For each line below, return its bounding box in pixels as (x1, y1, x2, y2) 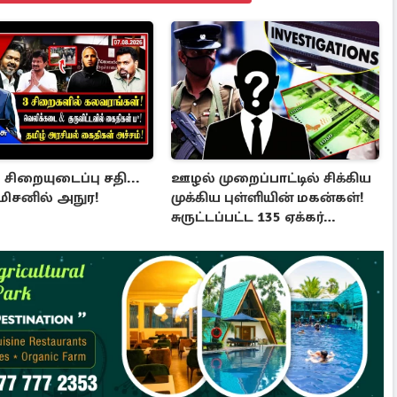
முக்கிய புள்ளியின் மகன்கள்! (171, 189, 365, 207)
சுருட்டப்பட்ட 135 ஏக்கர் (171, 208, 324, 227)
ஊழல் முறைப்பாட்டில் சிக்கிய (171, 169, 372, 188)
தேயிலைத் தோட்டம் (171, 228, 310, 246)
